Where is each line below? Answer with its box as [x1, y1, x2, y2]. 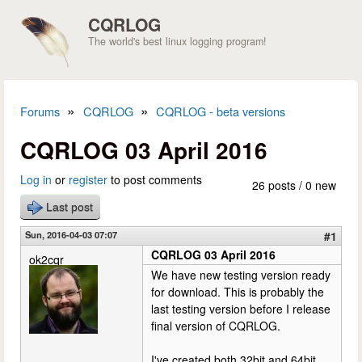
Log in [20, 171, 52, 187]
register [69, 171, 107, 187]
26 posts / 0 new [252, 177, 336, 193]
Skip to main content [113, 3, 217, 19]
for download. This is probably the [151, 284, 324, 300]
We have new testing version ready [151, 267, 330, 283]
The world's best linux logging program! [88, 34, 267, 49]
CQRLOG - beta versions [156, 103, 286, 120]
